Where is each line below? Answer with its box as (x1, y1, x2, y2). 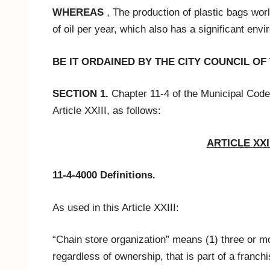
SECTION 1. (52, 88, 108, 100)
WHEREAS (52, 7, 104, 19)
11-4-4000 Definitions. (52, 169, 155, 181)
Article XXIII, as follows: (52, 105, 161, 117)
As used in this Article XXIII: (52, 201, 179, 213)
